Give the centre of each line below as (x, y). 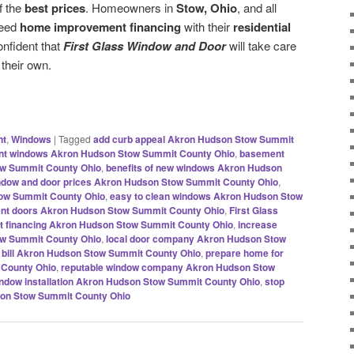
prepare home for (245, 252)
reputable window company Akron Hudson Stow (168, 267)
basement (262, 153)
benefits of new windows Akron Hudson (194, 167)
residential (262, 27)
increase (258, 224)
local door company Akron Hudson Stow (196, 238)
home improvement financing (100, 27)
